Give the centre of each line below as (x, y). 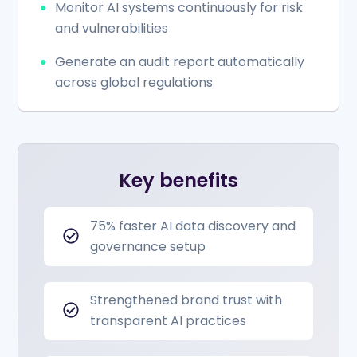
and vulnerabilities (113, 28)
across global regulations (134, 82)
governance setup (148, 246)
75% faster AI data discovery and (193, 226)
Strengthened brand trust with (186, 300)
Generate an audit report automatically (180, 61)
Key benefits (178, 181)
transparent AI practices (169, 321)
